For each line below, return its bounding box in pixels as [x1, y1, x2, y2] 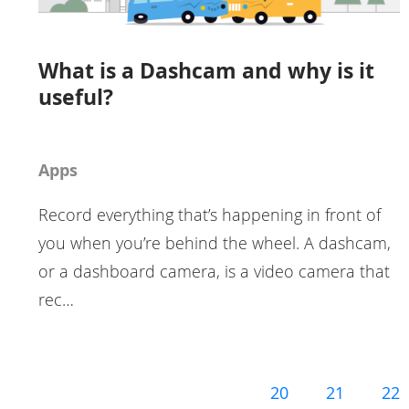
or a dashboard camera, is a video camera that [38, 260, 390, 283]
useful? [38, 82, 113, 112]
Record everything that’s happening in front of [38, 204, 381, 226]
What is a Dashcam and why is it [38, 56, 374, 86]
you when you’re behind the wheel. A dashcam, [38, 232, 391, 255]
